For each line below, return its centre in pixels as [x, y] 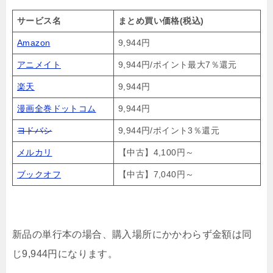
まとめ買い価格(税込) [161, 21]
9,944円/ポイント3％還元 [169, 131]
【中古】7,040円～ [156, 175]
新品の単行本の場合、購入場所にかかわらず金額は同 [132, 235]
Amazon [34, 43]
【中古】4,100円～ [156, 153]
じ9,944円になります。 [65, 254]
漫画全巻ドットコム [57, 109]
